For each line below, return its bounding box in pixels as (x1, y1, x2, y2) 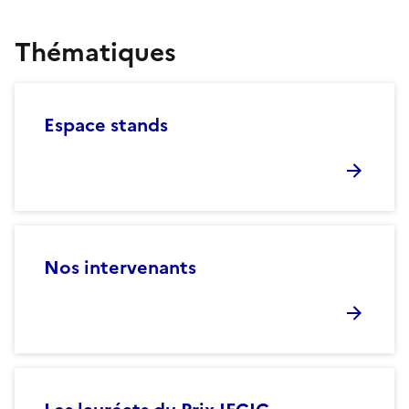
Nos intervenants (44, 253, 196, 281)
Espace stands (44, 110, 168, 139)
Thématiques (15, 32, 176, 71)
